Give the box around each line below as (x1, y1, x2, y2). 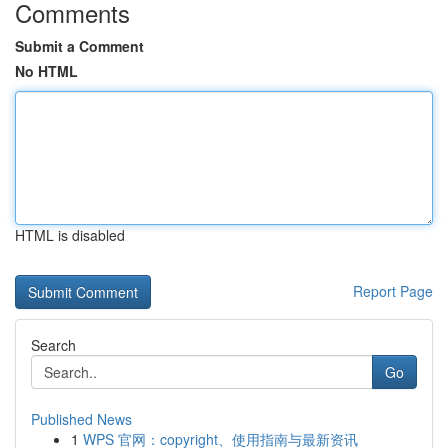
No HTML (15, 61, 78, 81)
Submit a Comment (15, 36, 144, 56)
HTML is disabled (15, 225, 125, 245)
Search (31, 335, 76, 355)
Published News (31, 409, 132, 429)
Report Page (353, 281, 433, 301)
